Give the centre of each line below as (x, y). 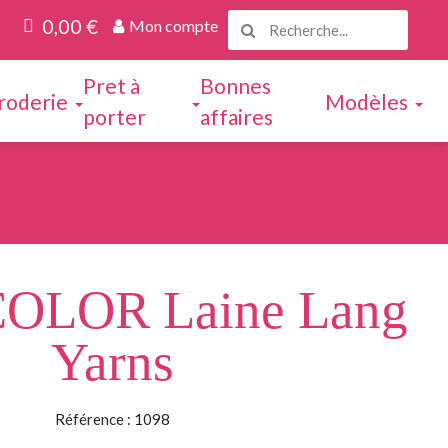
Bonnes (236, 85)
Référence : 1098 (112, 419)
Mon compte (173, 25)
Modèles (366, 101)
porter (114, 116)
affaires (237, 116)
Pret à (111, 85)
